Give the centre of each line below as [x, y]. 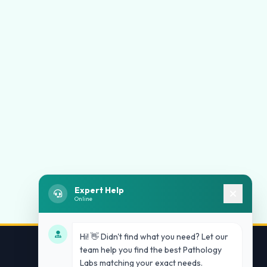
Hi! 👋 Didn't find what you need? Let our [154, 237]
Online [83, 198]
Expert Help [99, 190]
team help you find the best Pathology [151, 250]
